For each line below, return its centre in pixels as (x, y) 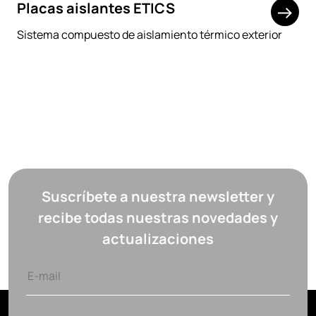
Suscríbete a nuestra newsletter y (158, 196)
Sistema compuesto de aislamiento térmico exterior (150, 34)
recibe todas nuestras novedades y (158, 217)
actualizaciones (158, 238)
